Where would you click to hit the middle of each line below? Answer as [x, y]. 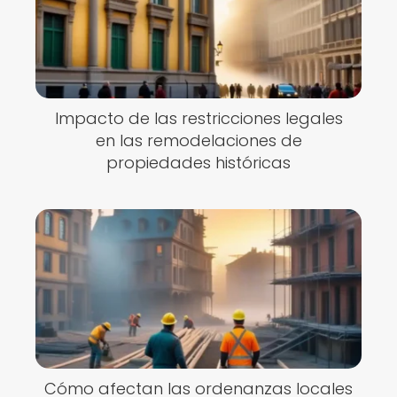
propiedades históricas [198, 163]
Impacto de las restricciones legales [198, 118]
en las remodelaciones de [198, 140]
